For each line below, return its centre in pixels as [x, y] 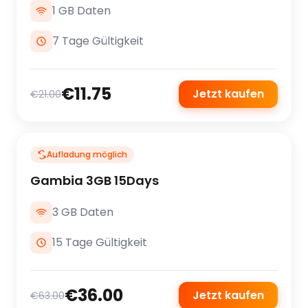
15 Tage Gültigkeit [100, 242]
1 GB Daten [81, 11]
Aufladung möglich [87, 154]
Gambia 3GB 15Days [95, 180]
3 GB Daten [83, 212]
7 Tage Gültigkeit [98, 41]
